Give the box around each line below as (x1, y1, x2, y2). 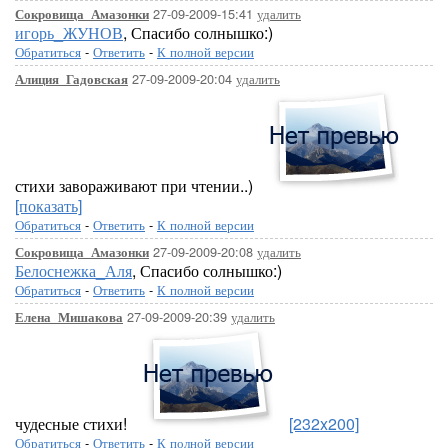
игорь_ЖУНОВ (15, 21, 123, 44)
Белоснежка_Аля (15, 259, 132, 282)
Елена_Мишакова (15, 308, 123, 326)
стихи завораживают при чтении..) (15, 174, 257, 197)
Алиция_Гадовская (15, 70, 128, 88)
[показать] (15, 194, 82, 217)
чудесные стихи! (15, 412, 131, 435)
